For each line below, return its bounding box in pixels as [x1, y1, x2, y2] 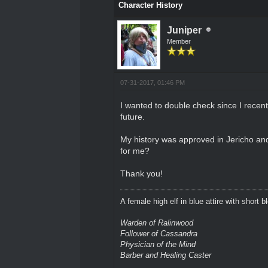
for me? [120, 145, 150, 156]
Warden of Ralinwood [120, 218, 193, 227]
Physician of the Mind [120, 239, 196, 249]
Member [166, 37, 191, 45]
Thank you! [120, 168, 163, 178]
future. [120, 111, 145, 121]
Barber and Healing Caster [120, 250, 211, 260]
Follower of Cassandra [120, 229, 197, 238]
